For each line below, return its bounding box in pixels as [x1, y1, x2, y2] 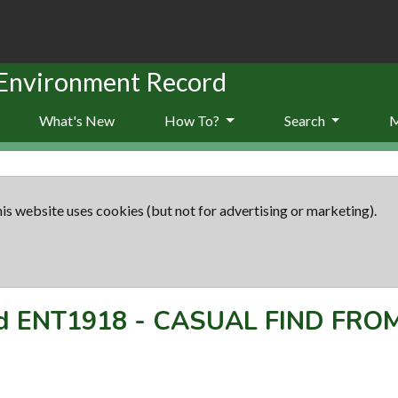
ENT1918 [17, 303, 127, 338]
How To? [164, 111, 222, 129]
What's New [39, 111, 115, 129]
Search [283, 111, 328, 129]
